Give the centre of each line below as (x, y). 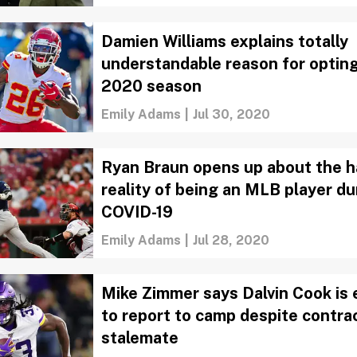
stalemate (140, 337)
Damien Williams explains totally (225, 41)
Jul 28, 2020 (231, 240)
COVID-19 (138, 212)
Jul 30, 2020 (232, 114)
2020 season (152, 86)
